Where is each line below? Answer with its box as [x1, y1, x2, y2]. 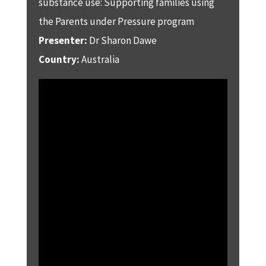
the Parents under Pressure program [38, 14, 194, 28]
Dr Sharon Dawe [87, 33, 157, 47]
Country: [38, 52, 81, 66]
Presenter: [38, 33, 87, 47]
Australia [81, 52, 119, 66]
